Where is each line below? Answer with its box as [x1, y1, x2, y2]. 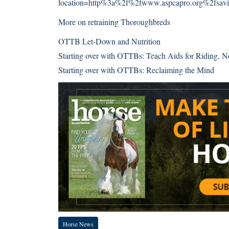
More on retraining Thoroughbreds [58, 16, 170, 27]
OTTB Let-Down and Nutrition [58, 36, 161, 47]
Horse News [63, 219, 94, 228]
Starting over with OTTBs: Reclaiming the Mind [58, 64, 214, 75]
